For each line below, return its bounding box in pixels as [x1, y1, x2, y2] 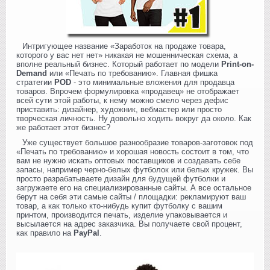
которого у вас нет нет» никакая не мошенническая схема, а [16, 51, 237, 60]
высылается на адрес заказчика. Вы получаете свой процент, [16, 219, 242, 229]
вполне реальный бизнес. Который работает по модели [16, 60, 221, 69]
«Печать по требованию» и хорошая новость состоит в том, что [16, 147, 249, 157]
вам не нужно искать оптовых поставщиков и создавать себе [16, 156, 240, 166]
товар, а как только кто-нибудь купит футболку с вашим [16, 201, 222, 211]
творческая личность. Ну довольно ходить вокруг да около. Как [16, 114, 251, 124]
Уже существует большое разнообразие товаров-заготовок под [22, 138, 253, 148]
